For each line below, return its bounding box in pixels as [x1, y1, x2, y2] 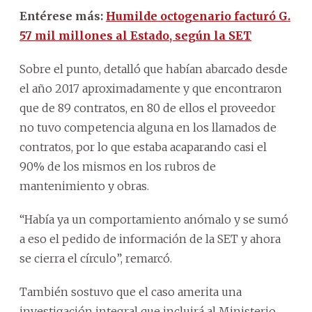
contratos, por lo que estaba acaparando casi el [19, 139, 267, 154]
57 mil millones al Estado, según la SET [19, 28, 251, 42]
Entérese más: [19, 8, 106, 23]
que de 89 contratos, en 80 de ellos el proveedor [19, 100, 276, 115]
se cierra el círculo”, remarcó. [19, 251, 172, 265]
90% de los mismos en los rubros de [19, 159, 216, 173]
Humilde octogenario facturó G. [106, 8, 290, 23]
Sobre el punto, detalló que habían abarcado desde [19, 61, 288, 76]
